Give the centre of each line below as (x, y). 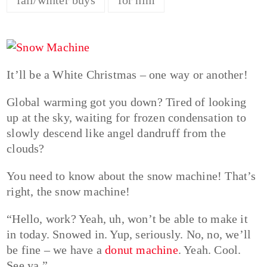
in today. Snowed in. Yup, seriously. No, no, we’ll (129, 235)
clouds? (26, 149)
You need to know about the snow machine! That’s (131, 176)
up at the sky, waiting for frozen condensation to (127, 118)
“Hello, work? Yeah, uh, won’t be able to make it (127, 219)
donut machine (142, 250)
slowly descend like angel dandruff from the (116, 133)
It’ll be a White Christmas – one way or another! (127, 75)
